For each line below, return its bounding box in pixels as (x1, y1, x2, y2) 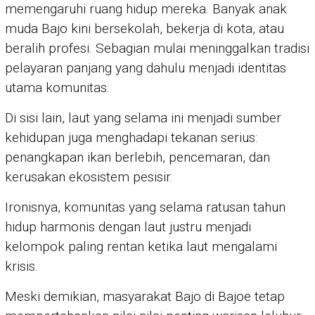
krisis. (5, 258, 38, 275)
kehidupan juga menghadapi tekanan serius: (5, 129, 257, 146)
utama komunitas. (5, 79, 110, 96)
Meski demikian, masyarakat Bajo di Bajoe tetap (5, 288, 285, 305)
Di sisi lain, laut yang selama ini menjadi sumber (5, 110, 281, 127)
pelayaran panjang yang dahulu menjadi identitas (5, 60, 286, 77)
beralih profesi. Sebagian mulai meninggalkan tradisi (5, 40, 309, 57)
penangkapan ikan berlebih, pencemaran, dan (5, 149, 270, 166)
